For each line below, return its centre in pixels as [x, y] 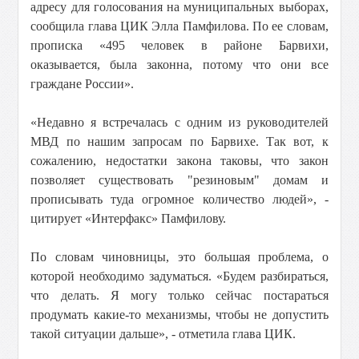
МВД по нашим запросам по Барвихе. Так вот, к [179, 141]
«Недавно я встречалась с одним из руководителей [179, 122]
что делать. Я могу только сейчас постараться [179, 295]
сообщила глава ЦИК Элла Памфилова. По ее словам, [179, 26]
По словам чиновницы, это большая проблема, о [179, 257]
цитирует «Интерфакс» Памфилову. [129, 218]
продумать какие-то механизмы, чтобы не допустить [179, 315]
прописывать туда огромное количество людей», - [179, 199]
